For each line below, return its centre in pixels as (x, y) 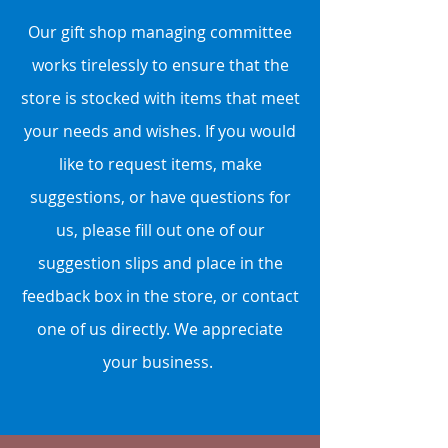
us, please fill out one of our (160, 229)
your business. (160, 361)
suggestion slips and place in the (160, 262)
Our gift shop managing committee (160, 31)
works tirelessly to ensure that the (160, 64)
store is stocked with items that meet (160, 97)
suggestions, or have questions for (160, 196)
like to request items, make (160, 163)
